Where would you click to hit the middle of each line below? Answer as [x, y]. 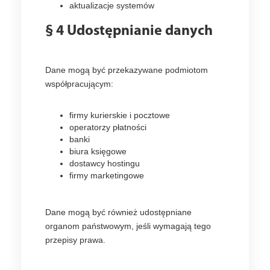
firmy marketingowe [107, 175]
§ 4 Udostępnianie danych [129, 31]
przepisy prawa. [75, 240]
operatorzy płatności [108, 127]
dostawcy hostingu [105, 163]
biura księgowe [98, 151]
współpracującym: [79, 84]
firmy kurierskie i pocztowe [120, 115]
